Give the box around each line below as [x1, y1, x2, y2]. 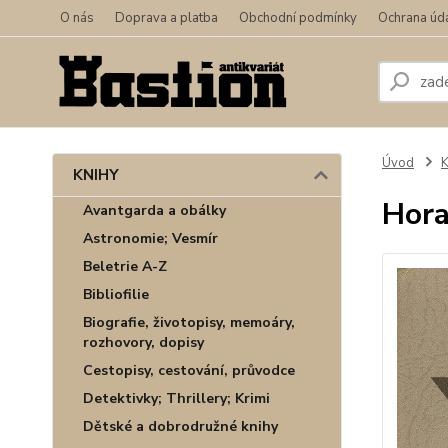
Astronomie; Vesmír [83, 229, 218, 248]
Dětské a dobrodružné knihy [83, 417, 278, 436]
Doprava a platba [115, 9, 218, 27]
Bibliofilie [83, 285, 149, 304]
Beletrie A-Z [83, 257, 167, 276]
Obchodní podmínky [239, 9, 357, 27]
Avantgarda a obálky [83, 201, 226, 220]
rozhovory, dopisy [83, 333, 204, 352]
